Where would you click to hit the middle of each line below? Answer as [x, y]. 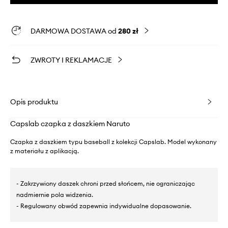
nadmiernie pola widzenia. [55, 194]
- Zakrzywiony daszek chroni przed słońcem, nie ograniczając [106, 183]
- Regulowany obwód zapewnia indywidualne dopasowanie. [104, 206]
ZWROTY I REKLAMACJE [71, 60]
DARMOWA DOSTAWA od [74, 31]
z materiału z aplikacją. [45, 151]
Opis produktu [34, 102]
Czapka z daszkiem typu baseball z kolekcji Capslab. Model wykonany [113, 141]
